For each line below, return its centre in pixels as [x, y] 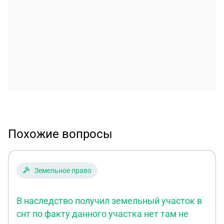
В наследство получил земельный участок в [109, 201]
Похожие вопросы [60, 134]
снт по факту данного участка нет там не [102, 214]
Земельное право [63, 170]
